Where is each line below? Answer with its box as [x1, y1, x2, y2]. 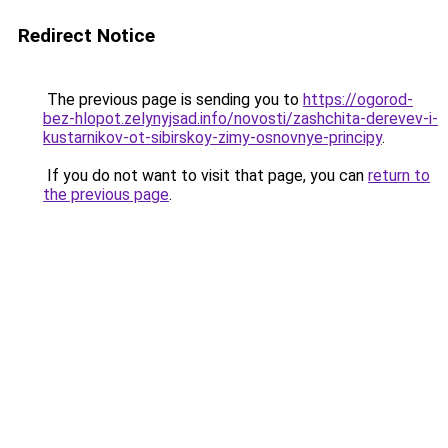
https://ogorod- [303, 90, 413, 109]
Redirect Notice [18, 24, 155, 47]
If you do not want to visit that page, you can [43, 166, 368, 185]
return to [368, 166, 430, 185]
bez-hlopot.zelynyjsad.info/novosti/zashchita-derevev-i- [43, 109, 438, 128]
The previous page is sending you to [43, 90, 303, 109]
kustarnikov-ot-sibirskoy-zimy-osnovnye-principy [43, 128, 382, 147]
